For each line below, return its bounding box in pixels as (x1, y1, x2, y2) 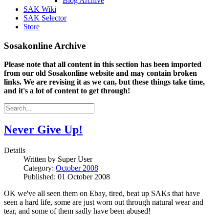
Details (4, 146, 25, 155)
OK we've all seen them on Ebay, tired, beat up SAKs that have (4, 189, 200, 198)
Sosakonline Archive (4, 40, 86, 51)
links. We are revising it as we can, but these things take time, (4, 78, 205, 87)
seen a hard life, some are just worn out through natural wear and (4, 198, 203, 207)
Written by (23, 155, 58, 164)
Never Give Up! (4, 123, 83, 136)
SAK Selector (23, 14, 66, 22)
